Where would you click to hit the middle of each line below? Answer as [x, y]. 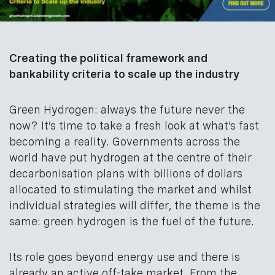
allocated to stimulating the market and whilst [130, 190]
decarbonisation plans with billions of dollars [126, 174]
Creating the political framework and [108, 58]
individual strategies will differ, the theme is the [135, 206]
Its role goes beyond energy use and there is [125, 257]
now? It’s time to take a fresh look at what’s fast [134, 126]
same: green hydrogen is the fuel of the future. [132, 222]
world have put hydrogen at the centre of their [130, 158]
